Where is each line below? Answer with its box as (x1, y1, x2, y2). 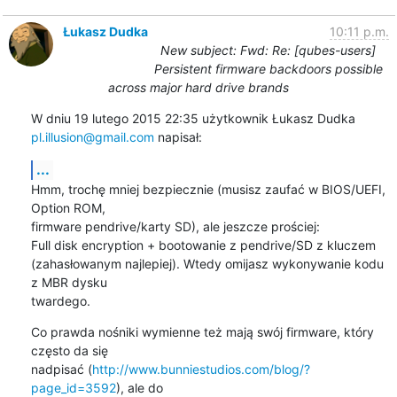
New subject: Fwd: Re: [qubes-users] (160, 42, 376, 58)
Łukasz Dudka (62, 23, 148, 39)
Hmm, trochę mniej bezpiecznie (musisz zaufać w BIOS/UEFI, (30, 181, 385, 197)
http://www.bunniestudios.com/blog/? (91, 361, 310, 377)
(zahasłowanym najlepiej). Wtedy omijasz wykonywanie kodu (30, 255, 384, 271)
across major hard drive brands (108, 79, 289, 95)
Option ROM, (30, 199, 105, 215)
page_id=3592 (30, 379, 116, 395)
